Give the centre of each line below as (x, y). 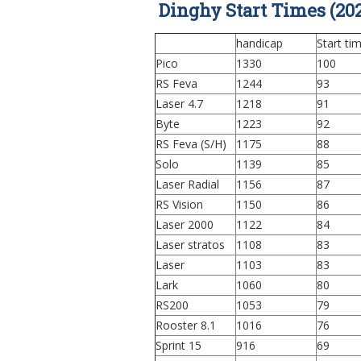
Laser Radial (187, 184)
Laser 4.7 (179, 104)
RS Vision (179, 204)
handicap (259, 43)
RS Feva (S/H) (191, 144)
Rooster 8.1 (186, 325)
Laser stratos (190, 245)
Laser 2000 (185, 224)
